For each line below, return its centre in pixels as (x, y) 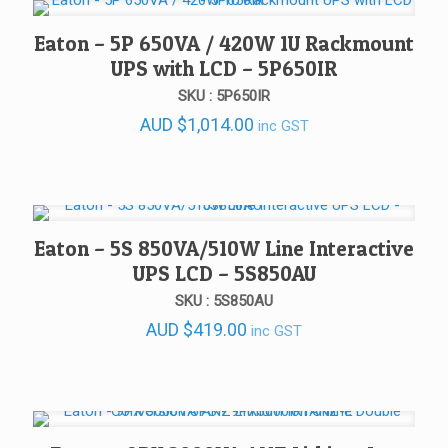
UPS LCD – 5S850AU (224, 274)
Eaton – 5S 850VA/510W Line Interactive (224, 249)
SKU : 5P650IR (224, 95)
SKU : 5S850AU (224, 301)
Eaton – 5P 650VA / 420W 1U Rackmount (224, 43)
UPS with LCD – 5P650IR (224, 68)
